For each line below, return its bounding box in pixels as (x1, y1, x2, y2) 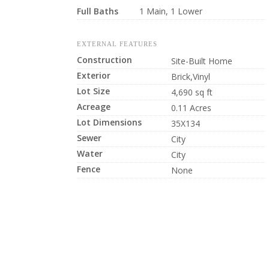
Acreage (76, 101, 110, 112)
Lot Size (76, 85, 110, 97)
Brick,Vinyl (171, 71, 210, 82)
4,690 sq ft (171, 86, 213, 98)
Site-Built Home (171, 55, 232, 67)
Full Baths (76, 5, 118, 17)
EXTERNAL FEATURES (76, 40, 157, 47)
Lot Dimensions (76, 116, 142, 128)
